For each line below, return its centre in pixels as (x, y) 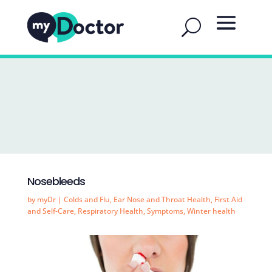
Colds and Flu (87, 199)
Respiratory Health (110, 211)
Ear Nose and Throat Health (162, 199)
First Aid (228, 199)
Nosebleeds (56, 181)
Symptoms (165, 211)
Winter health (211, 211)
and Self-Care (50, 211)
